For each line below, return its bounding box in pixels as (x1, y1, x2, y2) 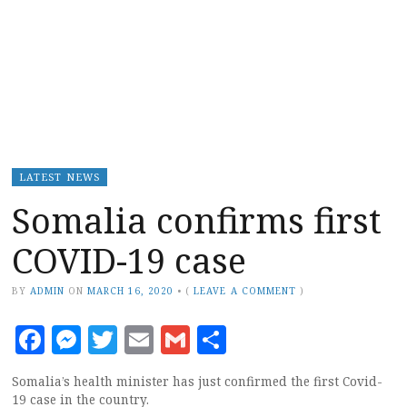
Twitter (117, 319, 223, 359)
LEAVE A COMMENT (194, 283, 296, 297)
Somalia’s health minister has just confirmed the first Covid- (12, 372, 382, 390)
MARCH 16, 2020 (87, 283, 174, 297)
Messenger (81, 319, 232, 359)
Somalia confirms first (12, 195, 382, 243)
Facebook (45, 319, 177, 359)
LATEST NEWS (19, 169, 100, 184)
